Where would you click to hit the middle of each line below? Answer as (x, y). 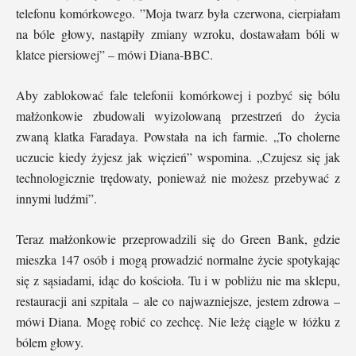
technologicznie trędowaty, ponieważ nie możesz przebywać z (178, 178)
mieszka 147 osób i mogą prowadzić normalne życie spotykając (178, 260)
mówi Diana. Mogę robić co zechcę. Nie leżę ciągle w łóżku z (178, 322)
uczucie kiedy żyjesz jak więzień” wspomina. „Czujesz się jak (178, 157)
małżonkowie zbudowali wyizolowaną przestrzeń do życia (178, 116)
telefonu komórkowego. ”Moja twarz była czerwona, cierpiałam (178, 14)
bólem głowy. (50, 342)
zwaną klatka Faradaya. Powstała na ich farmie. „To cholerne (178, 137)
